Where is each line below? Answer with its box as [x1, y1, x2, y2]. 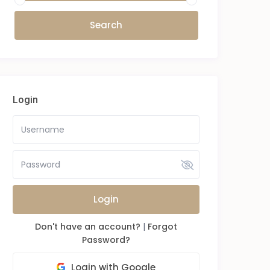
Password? [82, 234, 130, 246]
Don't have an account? [35, 221, 140, 233]
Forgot [148, 221, 177, 233]
